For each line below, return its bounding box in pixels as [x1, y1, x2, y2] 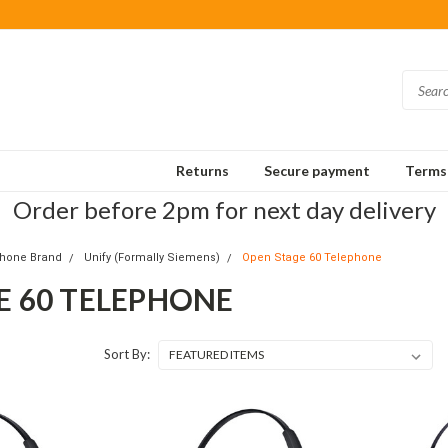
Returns [176, 162, 229, 179]
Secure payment [264, 162, 370, 179]
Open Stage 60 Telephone [241, 251, 382, 264]
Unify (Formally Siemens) [83, 251, 220, 264]
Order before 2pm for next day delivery [12, 195, 436, 224]
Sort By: [103, 346, 150, 362]
